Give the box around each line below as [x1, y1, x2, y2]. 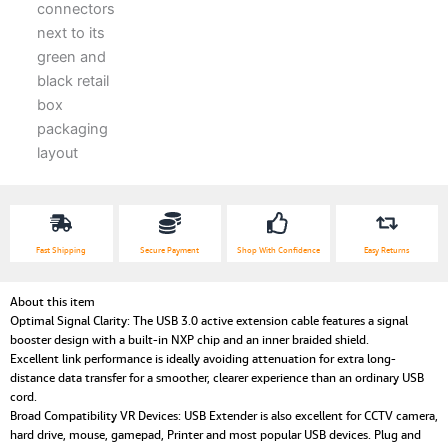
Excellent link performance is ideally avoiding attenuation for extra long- [10, 351, 396, 367]
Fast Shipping [36, 245, 87, 256]
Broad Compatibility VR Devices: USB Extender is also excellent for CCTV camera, [10, 408, 438, 424]
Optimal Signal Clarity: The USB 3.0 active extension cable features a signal [10, 313, 408, 329]
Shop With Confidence [236, 245, 320, 256]
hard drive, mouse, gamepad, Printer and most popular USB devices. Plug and [10, 427, 421, 443]
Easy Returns [364, 245, 410, 256]
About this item [10, 294, 95, 310]
